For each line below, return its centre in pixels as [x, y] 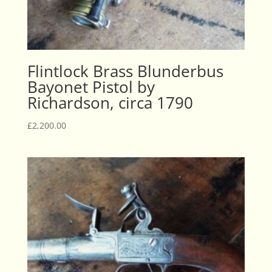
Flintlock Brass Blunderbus [125, 71]
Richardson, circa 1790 [110, 103]
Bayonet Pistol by [91, 87]
